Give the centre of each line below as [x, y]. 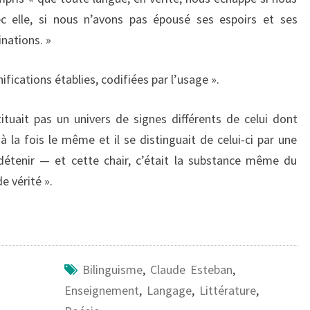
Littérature [227, 290]
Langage [169, 290]
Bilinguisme [112, 269]
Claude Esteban [191, 269]
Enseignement [101, 290]
